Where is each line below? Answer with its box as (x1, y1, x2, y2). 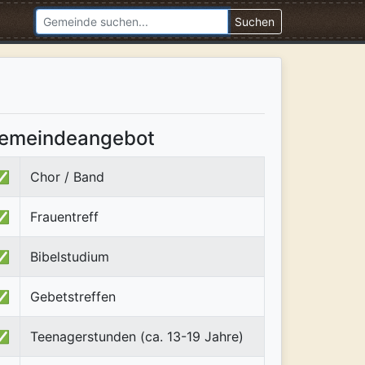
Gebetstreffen (30, 288, 116, 305)
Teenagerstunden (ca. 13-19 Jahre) (30, 328, 244, 345)
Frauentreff (30, 208, 99, 225)
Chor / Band (30, 168, 104, 185)
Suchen (235, 15, 275, 29)
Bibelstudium (30, 248, 109, 265)
